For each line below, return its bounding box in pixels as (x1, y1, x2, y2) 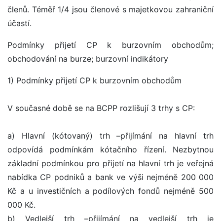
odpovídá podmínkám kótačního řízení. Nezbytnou (7, 145, 214, 155)
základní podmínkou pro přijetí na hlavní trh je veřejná (7, 158, 214, 169)
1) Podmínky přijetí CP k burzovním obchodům (7, 75, 182, 86)
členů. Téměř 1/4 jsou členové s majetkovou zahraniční (7, 4, 214, 15)
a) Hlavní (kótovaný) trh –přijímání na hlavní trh (7, 131, 214, 141)
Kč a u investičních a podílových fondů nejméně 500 (7, 186, 214, 196)
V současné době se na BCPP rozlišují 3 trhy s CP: (7, 103, 195, 113)
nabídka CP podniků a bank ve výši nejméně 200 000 (7, 172, 214, 183)
